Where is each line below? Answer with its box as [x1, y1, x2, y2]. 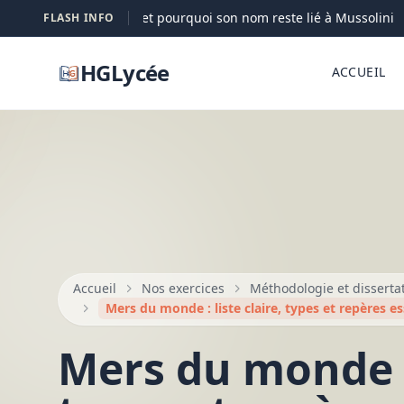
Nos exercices [142, 280, 225, 298]
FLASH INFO [43, 10, 115, 25]
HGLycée [80, 58, 170, 87]
